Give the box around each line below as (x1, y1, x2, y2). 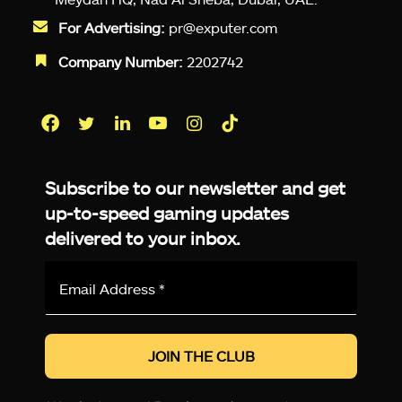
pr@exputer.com (169, 19, 277, 37)
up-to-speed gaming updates (45, 202, 289, 224)
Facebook (52, 144, 118, 162)
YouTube (160, 144, 216, 162)
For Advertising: (58, 19, 165, 37)
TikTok (232, 144, 275, 162)
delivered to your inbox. (45, 227, 240, 249)
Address (200, 281, 274, 304)
